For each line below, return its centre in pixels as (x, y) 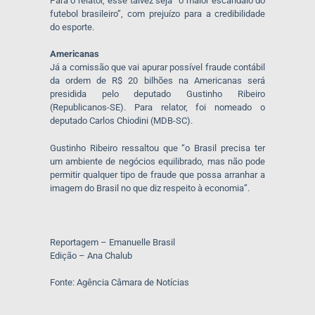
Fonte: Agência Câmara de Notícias (119, 283)
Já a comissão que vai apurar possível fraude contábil (157, 67)
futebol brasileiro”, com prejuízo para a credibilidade (157, 13)
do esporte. (72, 27)
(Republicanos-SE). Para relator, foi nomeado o (157, 108)
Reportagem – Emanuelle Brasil (112, 242)
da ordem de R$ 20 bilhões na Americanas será (157, 81)
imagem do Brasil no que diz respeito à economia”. (149, 188)
